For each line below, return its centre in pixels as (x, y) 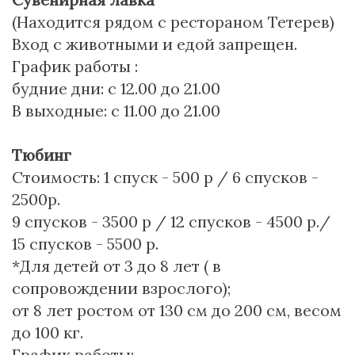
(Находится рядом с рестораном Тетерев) (173, 22)
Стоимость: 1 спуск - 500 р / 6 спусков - (165, 177)
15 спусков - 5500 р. (85, 244)
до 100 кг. (48, 332)
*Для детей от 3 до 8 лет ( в (116, 266)
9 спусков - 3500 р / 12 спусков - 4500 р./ (171, 221)
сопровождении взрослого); (121, 288)
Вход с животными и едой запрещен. (155, 44)
